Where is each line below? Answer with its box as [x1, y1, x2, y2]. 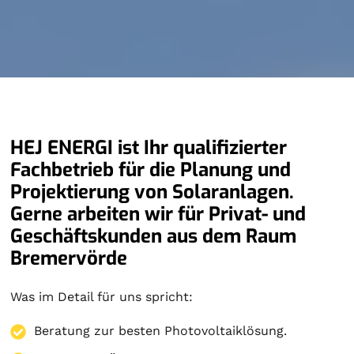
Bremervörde [10, 246, 128, 271]
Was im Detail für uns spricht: [10, 289, 194, 304]
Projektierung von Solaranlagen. [10, 179, 295, 205]
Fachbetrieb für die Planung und [10, 157, 292, 183]
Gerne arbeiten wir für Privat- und [10, 201, 307, 227]
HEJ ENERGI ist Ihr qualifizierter [10, 135, 288, 160]
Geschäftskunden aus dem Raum [10, 224, 297, 249]
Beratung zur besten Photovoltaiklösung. [34, 323, 288, 338]
